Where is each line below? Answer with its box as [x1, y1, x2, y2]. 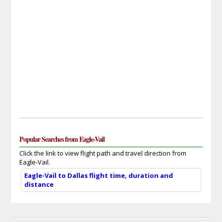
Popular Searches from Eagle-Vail [19, 133, 105, 144]
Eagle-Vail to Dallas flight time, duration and [24, 170, 173, 180]
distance [24, 179, 54, 189]
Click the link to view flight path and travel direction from [19, 148, 186, 158]
